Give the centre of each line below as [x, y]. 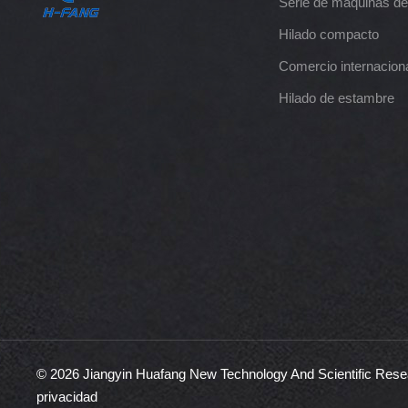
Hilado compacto [328, 35]
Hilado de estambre [336, 98]
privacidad [67, 397]
